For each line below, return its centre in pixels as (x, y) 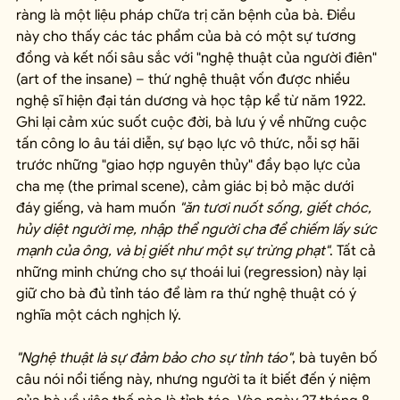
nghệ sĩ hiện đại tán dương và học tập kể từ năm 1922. (193, 100)
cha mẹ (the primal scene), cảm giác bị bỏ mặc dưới (187, 186)
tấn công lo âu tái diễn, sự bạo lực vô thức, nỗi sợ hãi (189, 143)
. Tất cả (354, 250)
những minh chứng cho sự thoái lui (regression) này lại (193, 272)
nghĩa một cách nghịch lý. (99, 315)
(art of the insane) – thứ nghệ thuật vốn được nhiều (185, 79)
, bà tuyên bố (337, 358)
